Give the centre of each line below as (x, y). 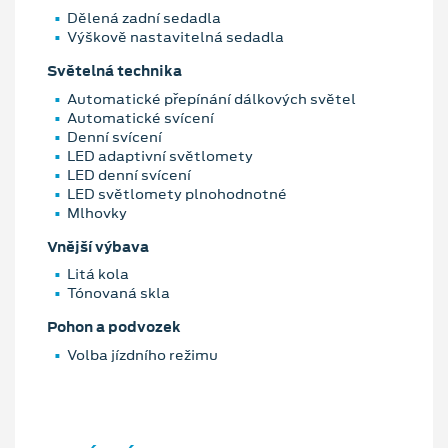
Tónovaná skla (118, 293)
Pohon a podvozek (114, 327)
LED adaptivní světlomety (160, 155)
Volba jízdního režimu (142, 354)
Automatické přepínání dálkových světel (211, 98)
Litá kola (98, 274)
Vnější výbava (98, 246)
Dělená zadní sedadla (144, 17)
